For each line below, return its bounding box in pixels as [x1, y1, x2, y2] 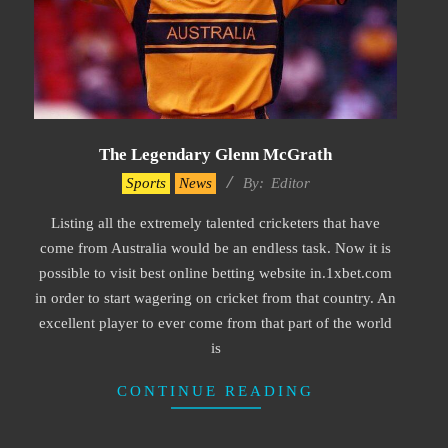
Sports [125, 174, 166, 191]
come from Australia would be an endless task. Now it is [40, 239, 391, 256]
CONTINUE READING [117, 382, 314, 399]
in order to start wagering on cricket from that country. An [35, 289, 396, 306]
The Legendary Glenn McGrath [99, 144, 332, 164]
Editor [270, 174, 310, 191]
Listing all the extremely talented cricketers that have [51, 214, 380, 231]
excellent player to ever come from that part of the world [39, 314, 392, 331]
